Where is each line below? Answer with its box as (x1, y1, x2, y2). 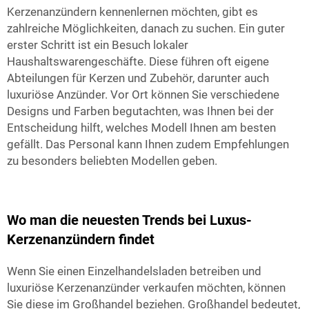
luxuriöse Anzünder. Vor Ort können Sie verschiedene (7, 88, 279, 101)
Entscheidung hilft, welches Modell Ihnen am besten (7, 121, 276, 134)
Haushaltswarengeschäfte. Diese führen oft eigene (7, 54, 269, 68)
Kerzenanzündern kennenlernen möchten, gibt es (7, 5, 258, 19)
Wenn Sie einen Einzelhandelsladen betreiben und (7, 264, 261, 278)
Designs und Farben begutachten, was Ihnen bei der (7, 104, 274, 118)
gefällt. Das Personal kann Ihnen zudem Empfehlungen (7, 137, 289, 151)
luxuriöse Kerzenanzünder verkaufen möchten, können (7, 281, 286, 295)
